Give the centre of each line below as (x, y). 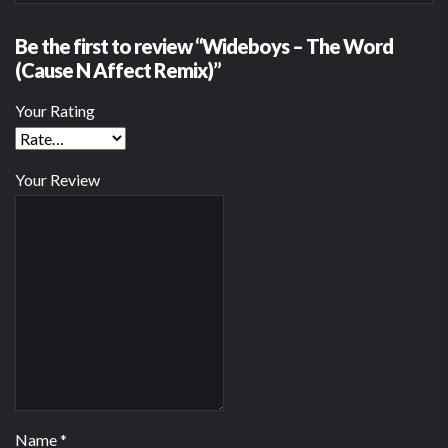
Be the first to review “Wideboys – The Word (204, 46)
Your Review (57, 180)
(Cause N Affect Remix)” (118, 70)
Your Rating (55, 111)
